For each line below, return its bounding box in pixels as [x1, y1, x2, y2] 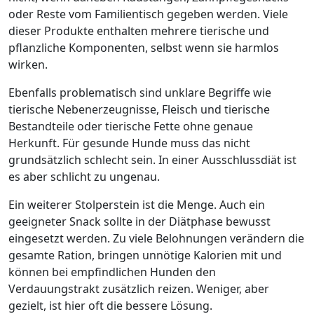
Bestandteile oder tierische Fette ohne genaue [8, 118, 253, 134]
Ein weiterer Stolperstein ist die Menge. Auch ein [8, 197, 265, 212]
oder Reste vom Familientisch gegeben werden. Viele [8, 6, 288, 22]
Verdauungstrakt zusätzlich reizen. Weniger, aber [8, 281, 269, 296]
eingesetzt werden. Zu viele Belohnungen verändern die [8, 231, 304, 246]
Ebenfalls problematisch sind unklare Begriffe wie [8, 85, 271, 100]
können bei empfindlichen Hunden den [8, 264, 216, 280]
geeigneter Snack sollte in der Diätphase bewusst [8, 214, 271, 229]
